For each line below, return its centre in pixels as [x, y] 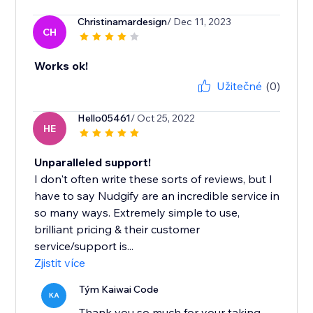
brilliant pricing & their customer [117, 230]
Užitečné [239, 86]
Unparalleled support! [93, 162]
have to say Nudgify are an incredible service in [157, 196]
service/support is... [84, 246]
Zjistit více [60, 263]
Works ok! [61, 66]
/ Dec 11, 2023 [199, 22]
